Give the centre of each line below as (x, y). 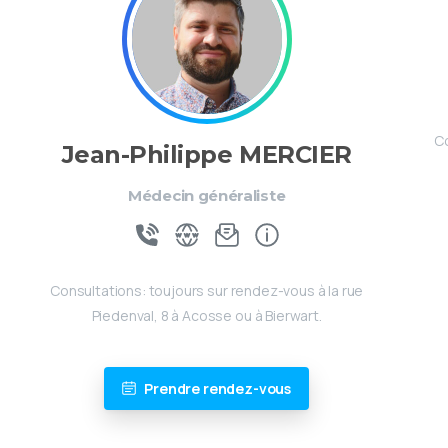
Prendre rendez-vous (218, 388)
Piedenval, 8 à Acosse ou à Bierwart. (206, 315)
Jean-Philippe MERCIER (206, 154)
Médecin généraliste (207, 195)
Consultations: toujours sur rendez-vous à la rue (207, 290)
